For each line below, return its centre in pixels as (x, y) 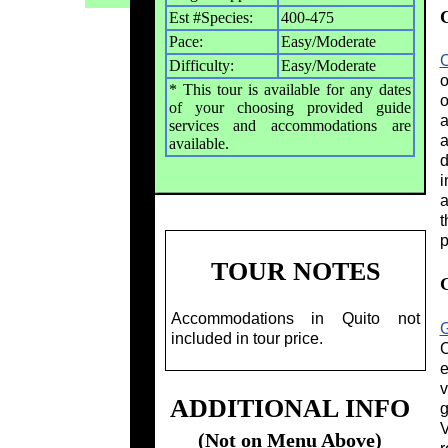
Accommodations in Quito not (295, 318)
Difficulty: (201, 66)
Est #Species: (210, 18)
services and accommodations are (289, 126)
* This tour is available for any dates (289, 90)
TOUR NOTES (295, 272)
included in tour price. (246, 338)
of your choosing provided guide (289, 108)
